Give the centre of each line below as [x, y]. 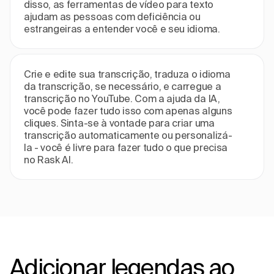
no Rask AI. [49, 159]
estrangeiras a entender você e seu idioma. [122, 28]
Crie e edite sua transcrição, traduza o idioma [127, 74]
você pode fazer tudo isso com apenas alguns [128, 110]
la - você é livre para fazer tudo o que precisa [126, 147]
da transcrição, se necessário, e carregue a [123, 86]
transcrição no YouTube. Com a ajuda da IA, [122, 98]
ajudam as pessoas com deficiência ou [112, 16]
